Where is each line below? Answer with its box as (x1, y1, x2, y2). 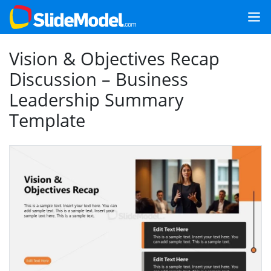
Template (9, 108, 85, 132)
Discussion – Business (9, 67, 188, 91)
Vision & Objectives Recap (9, 47, 220, 70)
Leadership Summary (9, 88, 184, 111)
